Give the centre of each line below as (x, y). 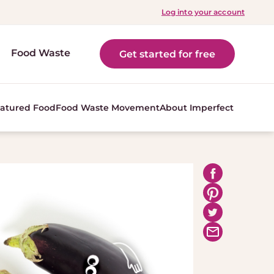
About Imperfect (197, 108)
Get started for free (167, 54)
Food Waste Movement (108, 108)
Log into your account (203, 12)
